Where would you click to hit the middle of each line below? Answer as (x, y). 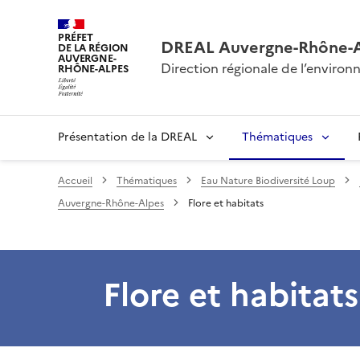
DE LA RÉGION (93, 48)
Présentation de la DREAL (127, 137)
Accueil (75, 180)
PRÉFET (76, 37)
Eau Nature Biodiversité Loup (268, 180)
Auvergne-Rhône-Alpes (111, 203)
